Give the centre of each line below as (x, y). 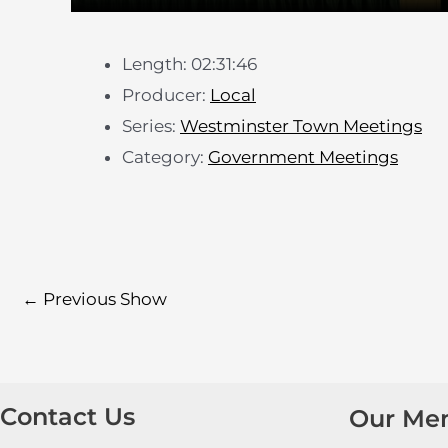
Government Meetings (303, 157)
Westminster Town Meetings (301, 126)
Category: (165, 157)
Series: (151, 126)
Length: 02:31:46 (189, 64)
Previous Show (103, 298)
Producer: (166, 95)
